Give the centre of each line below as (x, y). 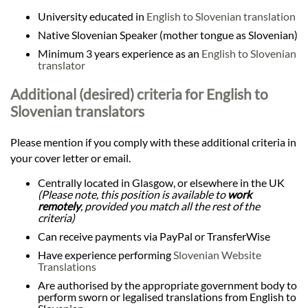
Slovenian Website (217, 254)
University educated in (92, 16)
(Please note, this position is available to (133, 194)
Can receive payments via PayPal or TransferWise (154, 236)
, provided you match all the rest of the (170, 206)
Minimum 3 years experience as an (120, 54)
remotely (59, 206)
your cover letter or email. (70, 157)
